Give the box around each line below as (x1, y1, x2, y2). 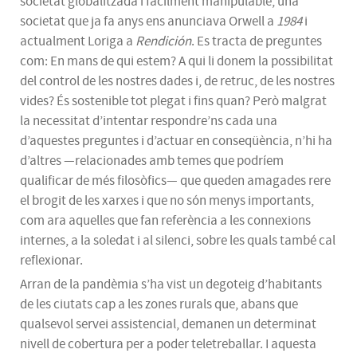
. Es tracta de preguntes (191, 33, 322, 50)
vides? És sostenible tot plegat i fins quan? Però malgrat (20, 92, 327, 110)
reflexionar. (20, 252, 83, 269)
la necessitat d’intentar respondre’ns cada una (20, 112, 277, 130)
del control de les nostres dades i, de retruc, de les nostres (20, 73, 335, 90)
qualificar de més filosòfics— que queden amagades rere (20, 172, 331, 190)
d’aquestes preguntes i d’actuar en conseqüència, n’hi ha (20, 132, 332, 150)
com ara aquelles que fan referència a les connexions (20, 212, 311, 229)
